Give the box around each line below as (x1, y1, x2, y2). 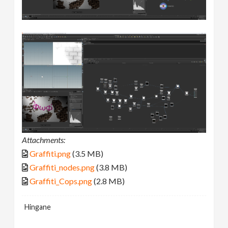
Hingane (24, 203, 51, 212)
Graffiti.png (30, 149, 71, 159)
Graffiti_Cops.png (30, 176, 93, 186)
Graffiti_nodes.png (30, 162, 95, 173)
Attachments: (22, 135, 66, 145)
